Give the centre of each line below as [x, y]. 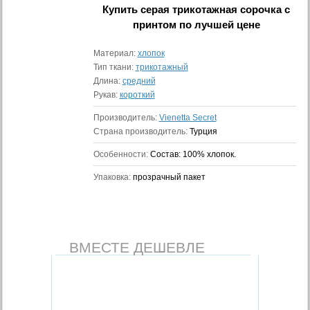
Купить [122, 9]
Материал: [115, 53]
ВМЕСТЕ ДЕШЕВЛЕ [137, 247]
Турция [203, 131]
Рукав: [106, 95]
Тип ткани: [114, 67]
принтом [154, 25]
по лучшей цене [218, 25]
